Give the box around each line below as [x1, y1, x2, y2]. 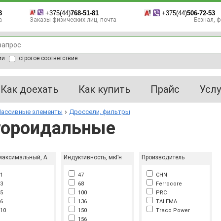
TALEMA [152, 198, 177, 205]
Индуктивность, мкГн [63, 154, 122, 161]
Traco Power [152, 207, 190, 214]
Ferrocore [152, 181, 182, 187]
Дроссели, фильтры [69, 108, 130, 115]
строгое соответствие [17, 55, 77, 62]
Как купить [78, 83, 131, 95]
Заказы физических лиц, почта [29, 16, 116, 23]
